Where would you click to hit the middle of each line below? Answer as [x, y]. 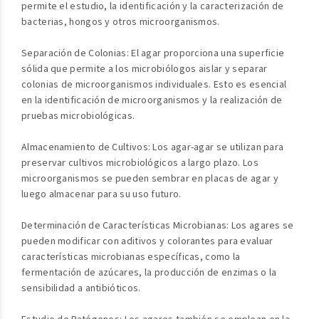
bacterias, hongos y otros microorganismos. [121, 22]
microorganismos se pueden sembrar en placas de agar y [150, 179]
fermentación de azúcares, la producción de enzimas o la [149, 273]
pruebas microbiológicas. [78, 116]
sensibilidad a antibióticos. [81, 288]
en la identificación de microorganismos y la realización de [152, 100]
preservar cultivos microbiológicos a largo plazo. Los [140, 163]
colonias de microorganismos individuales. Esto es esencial [154, 85]
